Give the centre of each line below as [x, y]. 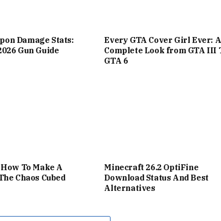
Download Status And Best [156, 177]
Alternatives [131, 188]
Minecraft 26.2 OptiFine [151, 167]
